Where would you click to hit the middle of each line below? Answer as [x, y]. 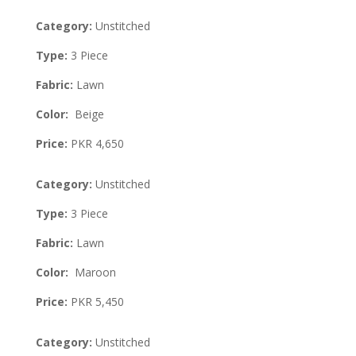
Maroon [93, 272]
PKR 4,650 [95, 143]
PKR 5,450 [97, 301]
